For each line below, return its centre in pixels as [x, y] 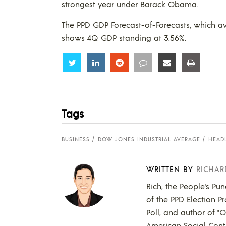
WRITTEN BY [170, 168]
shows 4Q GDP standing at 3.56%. [124, 37]
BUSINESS [76, 139]
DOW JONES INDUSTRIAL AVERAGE [149, 139]
